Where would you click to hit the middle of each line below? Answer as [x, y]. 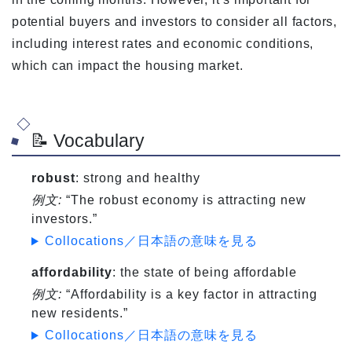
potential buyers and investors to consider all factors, [174, 22]
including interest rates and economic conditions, [163, 44]
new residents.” [80, 313]
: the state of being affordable [205, 273]
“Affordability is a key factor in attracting [190, 295]
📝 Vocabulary [88, 141]
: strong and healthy [138, 178]
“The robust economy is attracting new [184, 200]
